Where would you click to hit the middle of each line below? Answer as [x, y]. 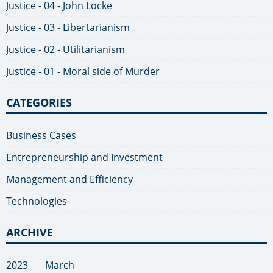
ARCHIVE [30, 232]
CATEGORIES [39, 102]
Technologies [37, 201]
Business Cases [41, 136]
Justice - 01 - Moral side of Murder [83, 72]
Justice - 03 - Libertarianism [68, 28]
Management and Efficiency [69, 179]
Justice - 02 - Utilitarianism [66, 50]
